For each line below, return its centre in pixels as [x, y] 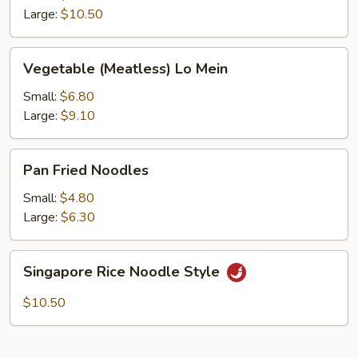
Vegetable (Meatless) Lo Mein [125, 69]
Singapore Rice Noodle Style [123, 272]
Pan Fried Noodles [86, 170]
